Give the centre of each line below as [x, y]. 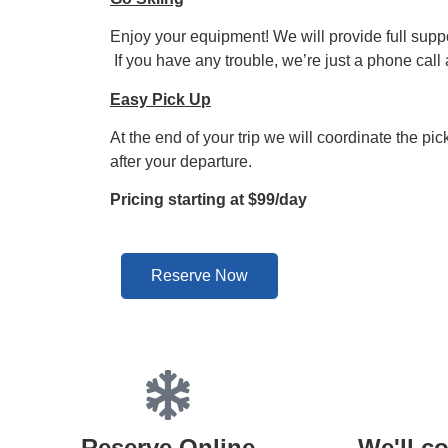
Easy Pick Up [160, 99]
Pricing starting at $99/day [210, 200]
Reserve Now [199, 275]
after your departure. [181, 161]
